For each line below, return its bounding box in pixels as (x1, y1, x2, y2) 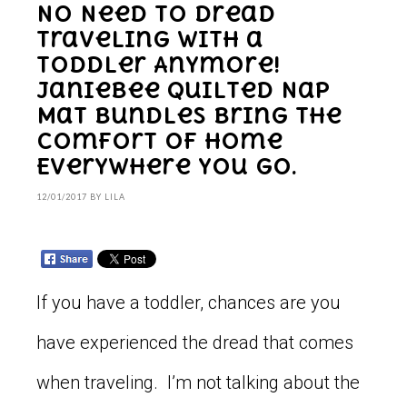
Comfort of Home (36, 126, 283, 154)
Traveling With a (36, 25, 263, 53)
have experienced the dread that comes (36, 331, 353, 353)
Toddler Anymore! (36, 50, 280, 78)
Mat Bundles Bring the (36, 101, 342, 129)
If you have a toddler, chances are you (36, 291, 341, 313)
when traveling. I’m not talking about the (36, 371, 360, 393)
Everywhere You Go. (36, 152, 297, 180)
